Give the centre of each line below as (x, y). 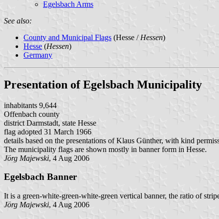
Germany (38, 55)
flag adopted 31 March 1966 (48, 131)
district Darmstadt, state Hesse (50, 123)
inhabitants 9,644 (30, 105)
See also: (18, 21)
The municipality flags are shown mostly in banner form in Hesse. (105, 149)
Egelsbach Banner (40, 177)
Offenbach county (32, 114)
